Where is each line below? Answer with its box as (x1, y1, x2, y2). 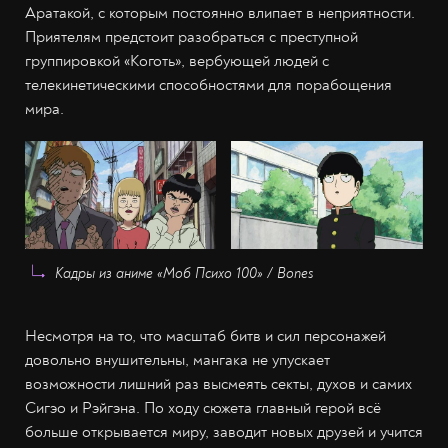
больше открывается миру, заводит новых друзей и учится (25, 421, 423, 442)
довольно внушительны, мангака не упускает (25, 349, 330, 370)
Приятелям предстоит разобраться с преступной (25, 27, 358, 48)
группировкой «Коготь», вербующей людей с (25, 51, 329, 72)
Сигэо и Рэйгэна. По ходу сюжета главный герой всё (25, 397, 381, 418)
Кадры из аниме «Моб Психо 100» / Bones (55, 264, 314, 282)
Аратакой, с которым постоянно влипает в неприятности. (25, 3, 415, 24)
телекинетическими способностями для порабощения (25, 75, 392, 96)
